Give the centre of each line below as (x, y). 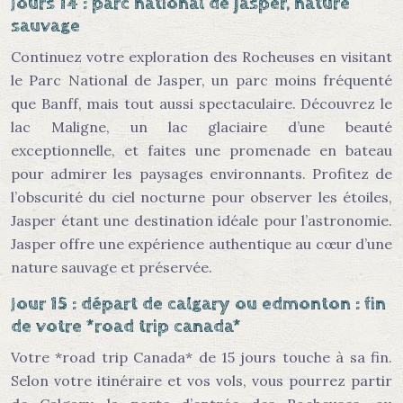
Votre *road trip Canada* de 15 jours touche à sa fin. (201, 357)
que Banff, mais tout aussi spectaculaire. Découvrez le (201, 103)
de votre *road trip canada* (126, 327)
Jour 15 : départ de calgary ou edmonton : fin (198, 304)
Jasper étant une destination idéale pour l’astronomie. (201, 220)
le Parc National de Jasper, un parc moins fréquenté (201, 80)
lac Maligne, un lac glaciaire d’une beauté (201, 127)
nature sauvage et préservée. (112, 267)
